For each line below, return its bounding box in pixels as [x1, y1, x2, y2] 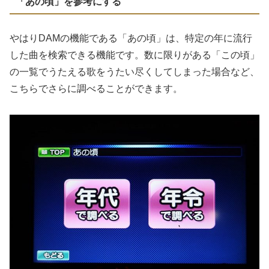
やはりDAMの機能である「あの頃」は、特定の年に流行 [10, 33, 252, 44]
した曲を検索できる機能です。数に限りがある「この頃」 [10, 50, 259, 61]
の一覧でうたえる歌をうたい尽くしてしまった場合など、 [10, 67, 259, 77]
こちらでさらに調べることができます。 [10, 83, 183, 94]
